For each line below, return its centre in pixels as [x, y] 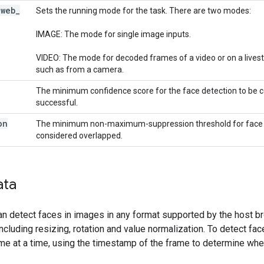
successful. [57, 102]
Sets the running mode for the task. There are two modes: [143, 10]
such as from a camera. [80, 69]
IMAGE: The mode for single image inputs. [113, 34]
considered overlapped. [79, 135]
